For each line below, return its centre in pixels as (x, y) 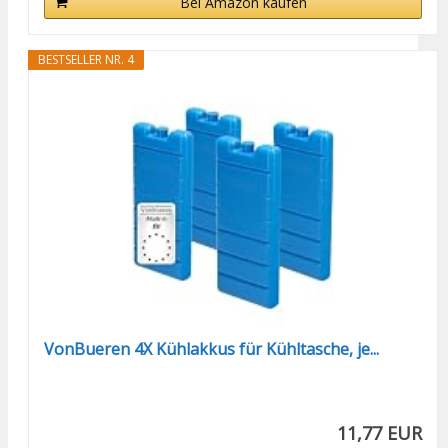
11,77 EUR (380, 432)
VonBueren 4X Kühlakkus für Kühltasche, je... (212, 348)
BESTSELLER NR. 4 (86, 59)
